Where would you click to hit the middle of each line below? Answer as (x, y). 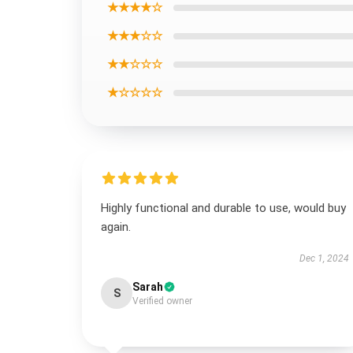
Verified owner (162, 301)
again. (116, 227)
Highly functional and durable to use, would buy (223, 208)
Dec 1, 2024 (324, 258)
